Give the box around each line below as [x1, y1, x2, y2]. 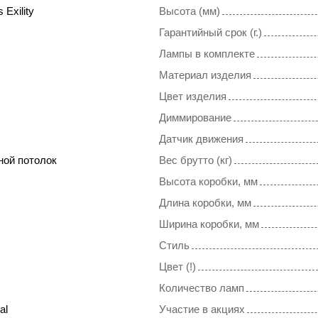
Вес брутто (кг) [159, 154, 232, 167]
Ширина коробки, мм [159, 218, 259, 231]
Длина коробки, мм [159, 197, 251, 209]
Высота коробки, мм [159, 175, 258, 188]
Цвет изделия [159, 90, 226, 103]
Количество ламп [159, 282, 244, 295]
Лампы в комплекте [159, 48, 255, 60]
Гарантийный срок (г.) [159, 26, 262, 39]
